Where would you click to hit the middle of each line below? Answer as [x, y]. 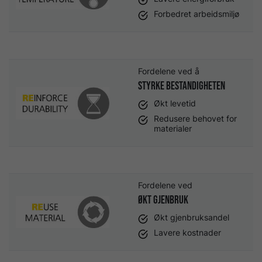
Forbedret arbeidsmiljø [197, 14]
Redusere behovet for [196, 119]
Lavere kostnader [188, 233]
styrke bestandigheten [182, 86]
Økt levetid [175, 103]
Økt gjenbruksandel [192, 217]
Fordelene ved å [170, 72]
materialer [173, 129]
